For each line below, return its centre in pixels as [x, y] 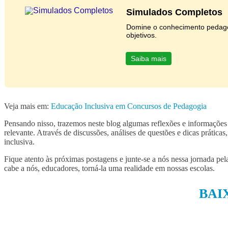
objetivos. [141, 35]
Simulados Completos [174, 12]
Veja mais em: [27, 106]
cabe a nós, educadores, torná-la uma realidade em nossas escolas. [109, 168]
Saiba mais [148, 58]
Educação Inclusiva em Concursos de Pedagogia [129, 106]
